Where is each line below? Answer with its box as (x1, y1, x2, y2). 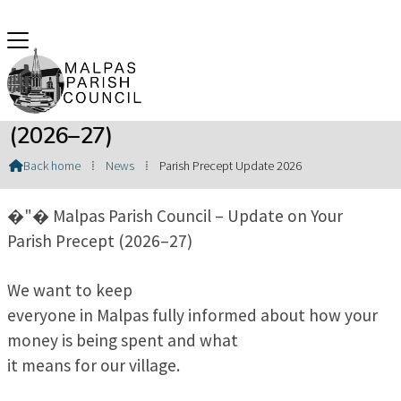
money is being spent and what (7, 329, 238, 352)
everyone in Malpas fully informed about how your (7, 304, 378, 327)
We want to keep (7, 279, 132, 302)
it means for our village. (7, 354, 180, 377)
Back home (22, 158, 81, 174)
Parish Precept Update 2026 (158, 158, 302, 174)
